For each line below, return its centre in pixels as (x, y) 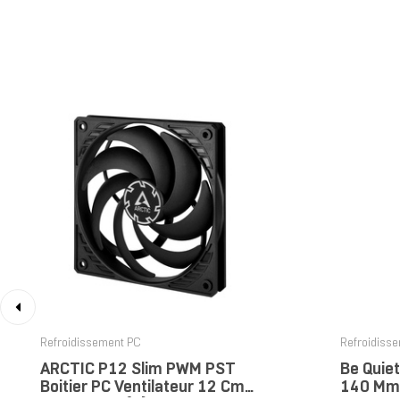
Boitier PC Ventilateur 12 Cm (142, 387)
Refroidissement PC (90, 343)
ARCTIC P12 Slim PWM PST (138, 370)
